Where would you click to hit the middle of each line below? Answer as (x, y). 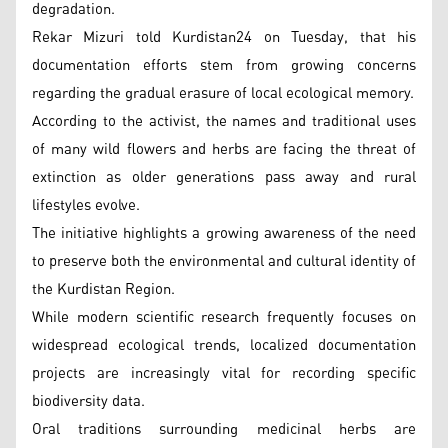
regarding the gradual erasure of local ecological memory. (223, 93)
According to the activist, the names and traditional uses (224, 121)
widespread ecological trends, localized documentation (224, 345)
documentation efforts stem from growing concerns (224, 65)
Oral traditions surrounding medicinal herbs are (224, 429)
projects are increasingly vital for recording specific (224, 373)
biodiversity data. (88, 401)
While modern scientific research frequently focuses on (224, 317)
